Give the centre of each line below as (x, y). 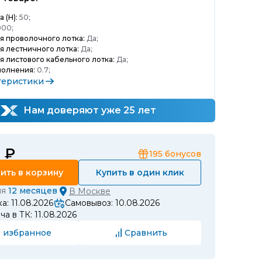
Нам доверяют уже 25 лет (89, 110)
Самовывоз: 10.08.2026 (112, 203)
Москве (94, 191)
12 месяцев (33, 191)
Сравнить (146, 232)
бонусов (183, 154)
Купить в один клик (140, 173)
